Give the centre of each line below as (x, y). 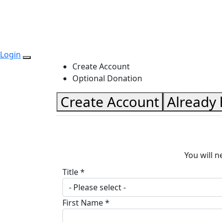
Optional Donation (107, 79)
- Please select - (97, 188)
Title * (74, 172)
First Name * (86, 203)
